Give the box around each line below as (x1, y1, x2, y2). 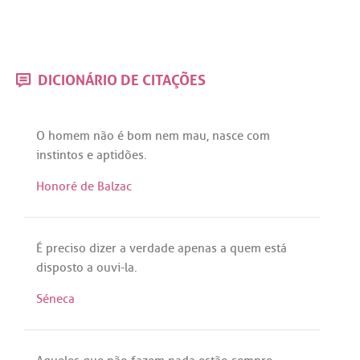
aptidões (96, 146, 144, 163)
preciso (46, 239, 86, 256)
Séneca (36, 291, 75, 308)
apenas (178, 239, 217, 256)
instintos (36, 146, 84, 163)
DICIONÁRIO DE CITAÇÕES (35, 67, 206, 90)
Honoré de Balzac (36, 178, 132, 195)
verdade (129, 239, 174, 256)
